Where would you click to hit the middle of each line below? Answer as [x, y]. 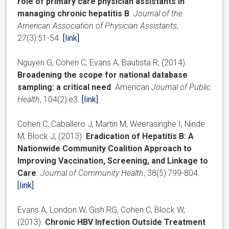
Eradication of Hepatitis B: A [140, 136]
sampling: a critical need [64, 87]
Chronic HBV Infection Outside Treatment [125, 222]
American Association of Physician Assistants [97, 26]
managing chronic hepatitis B [74, 13]
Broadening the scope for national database [103, 75]
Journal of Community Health [92, 173]
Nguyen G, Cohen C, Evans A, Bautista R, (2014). [102, 62]
